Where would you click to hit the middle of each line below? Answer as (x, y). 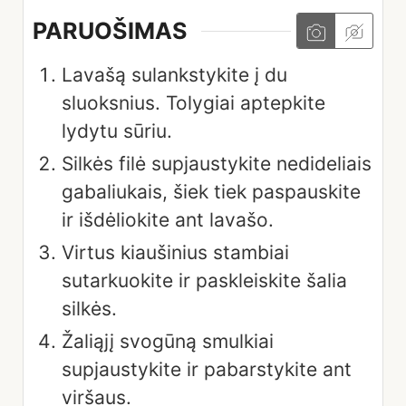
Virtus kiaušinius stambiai (175, 252)
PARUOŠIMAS (110, 31)
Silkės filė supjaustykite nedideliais (217, 163)
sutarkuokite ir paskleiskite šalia (204, 280)
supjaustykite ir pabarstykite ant (207, 369)
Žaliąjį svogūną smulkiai (168, 341)
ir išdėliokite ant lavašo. (168, 219)
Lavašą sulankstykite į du (174, 74)
